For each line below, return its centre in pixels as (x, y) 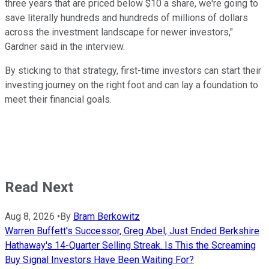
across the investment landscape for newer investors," (119, 32)
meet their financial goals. (58, 99)
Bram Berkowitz (107, 217)
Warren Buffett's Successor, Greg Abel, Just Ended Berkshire (132, 231)
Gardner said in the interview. (65, 46)
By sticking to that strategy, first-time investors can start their (133, 70)
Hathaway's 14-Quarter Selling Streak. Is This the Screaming (130, 246)
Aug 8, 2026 (30, 217)
